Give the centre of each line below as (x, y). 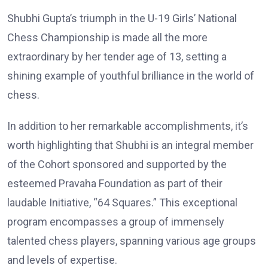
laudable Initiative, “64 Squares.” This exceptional (122, 203)
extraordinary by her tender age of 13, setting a (117, 57)
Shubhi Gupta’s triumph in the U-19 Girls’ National (122, 19)
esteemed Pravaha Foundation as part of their (115, 184)
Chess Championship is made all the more (107, 38)
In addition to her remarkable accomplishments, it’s (128, 126)
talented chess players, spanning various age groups (132, 241)
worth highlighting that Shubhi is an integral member (130, 145)
